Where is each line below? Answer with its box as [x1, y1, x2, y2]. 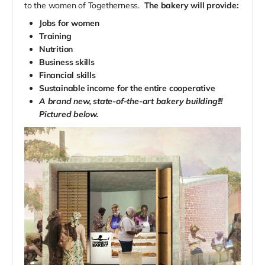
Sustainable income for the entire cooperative [39, 82, 215, 93]
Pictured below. [39, 108, 98, 119]
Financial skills [39, 69, 96, 80]
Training [39, 30, 72, 41]
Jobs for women [39, 17, 100, 28]
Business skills [39, 56, 95, 67]
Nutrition [39, 43, 73, 54]
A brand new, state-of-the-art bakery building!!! [39, 95, 222, 106]
